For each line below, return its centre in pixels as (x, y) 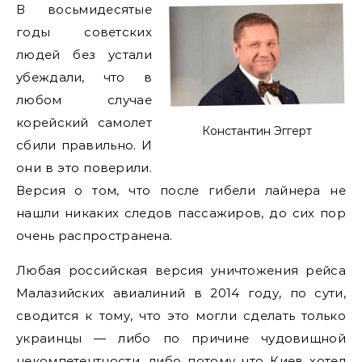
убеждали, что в (84, 77)
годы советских (84, 32)
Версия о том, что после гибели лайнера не (181, 190)
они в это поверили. (84, 168)
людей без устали (84, 55)
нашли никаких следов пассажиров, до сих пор (181, 213)
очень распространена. (95, 236)
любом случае (84, 100)
